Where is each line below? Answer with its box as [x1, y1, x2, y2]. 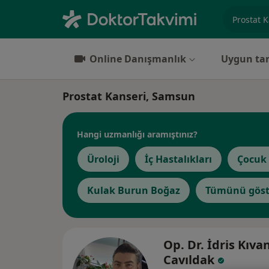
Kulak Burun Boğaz [87, 184, 180, 197]
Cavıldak [163, 252, 217, 268]
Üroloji [87, 153, 119, 166]
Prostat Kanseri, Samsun [62, 89, 195, 103]
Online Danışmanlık [89, 52, 186, 65]
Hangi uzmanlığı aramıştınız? [77, 128, 198, 140]
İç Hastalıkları [145, 153, 212, 166]
